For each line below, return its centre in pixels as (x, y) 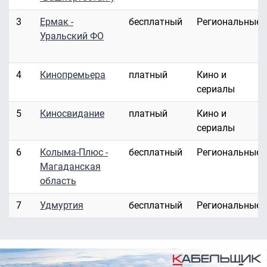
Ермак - (57, 22)
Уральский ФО (72, 36)
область (58, 181)
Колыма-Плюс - (74, 153)
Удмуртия (62, 206)
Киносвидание (72, 114)
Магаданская (70, 167)
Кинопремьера (73, 75)
